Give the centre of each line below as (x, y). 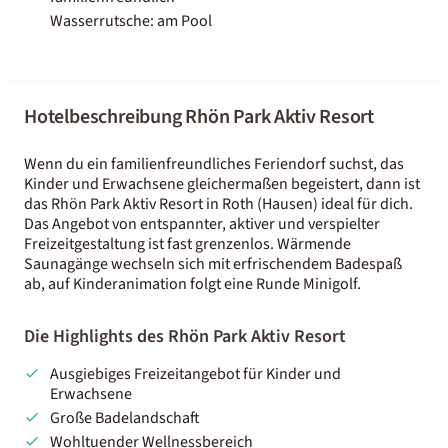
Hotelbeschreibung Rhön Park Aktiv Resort (199, 116)
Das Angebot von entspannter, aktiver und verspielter (202, 223)
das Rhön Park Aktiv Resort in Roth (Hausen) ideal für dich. (218, 203)
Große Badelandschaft (124, 417)
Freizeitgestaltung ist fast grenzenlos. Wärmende (187, 243)
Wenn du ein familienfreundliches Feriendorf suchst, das (214, 163)
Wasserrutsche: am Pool (131, 20)
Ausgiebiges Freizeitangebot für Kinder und (195, 373)
